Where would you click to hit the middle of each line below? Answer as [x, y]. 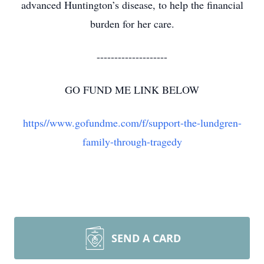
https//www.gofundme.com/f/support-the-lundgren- [132, 123]
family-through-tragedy [132, 141]
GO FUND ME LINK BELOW [132, 90]
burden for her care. [132, 24]
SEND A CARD [146, 238]
